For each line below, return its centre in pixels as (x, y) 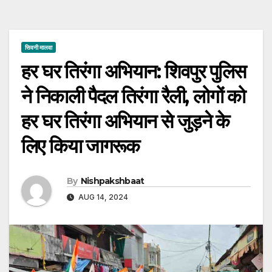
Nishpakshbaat (112, 181)
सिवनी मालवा (39, 47)
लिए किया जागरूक (80, 146)
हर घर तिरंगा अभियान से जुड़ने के (125, 121)
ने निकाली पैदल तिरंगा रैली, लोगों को (133, 96)
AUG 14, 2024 (102, 197)
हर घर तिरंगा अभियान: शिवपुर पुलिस (134, 71)
